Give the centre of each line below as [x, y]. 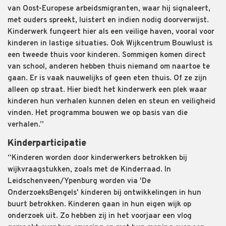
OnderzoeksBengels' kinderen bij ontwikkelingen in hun [104, 193]
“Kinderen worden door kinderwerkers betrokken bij [97, 158]
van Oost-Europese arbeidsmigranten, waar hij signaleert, [109, 9]
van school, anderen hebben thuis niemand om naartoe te [109, 67]
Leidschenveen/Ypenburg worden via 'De [79, 181]
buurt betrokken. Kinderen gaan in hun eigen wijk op [99, 204]
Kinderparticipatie [47, 143]
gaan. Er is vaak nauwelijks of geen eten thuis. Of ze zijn [107, 78]
